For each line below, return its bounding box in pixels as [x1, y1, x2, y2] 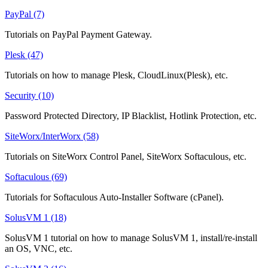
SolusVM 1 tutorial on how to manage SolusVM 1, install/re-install [5, 232, 257, 243]
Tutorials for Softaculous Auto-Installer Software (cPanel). [5, 191, 224, 202]
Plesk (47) [5, 49, 43, 60]
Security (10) [5, 90, 54, 100]
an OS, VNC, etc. [5, 243, 72, 254]
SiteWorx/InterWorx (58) [5, 130, 99, 141]
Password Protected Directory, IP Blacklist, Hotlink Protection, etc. [5, 110, 257, 121]
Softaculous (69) [5, 171, 67, 182]
